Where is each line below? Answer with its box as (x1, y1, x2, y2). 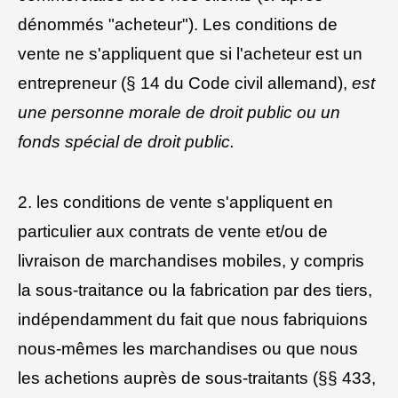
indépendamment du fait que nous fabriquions (18, 310, 368, 330)
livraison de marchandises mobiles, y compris (18, 251, 364, 271)
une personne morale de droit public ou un (18, 102, 340, 122)
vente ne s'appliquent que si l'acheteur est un (18, 44, 362, 63)
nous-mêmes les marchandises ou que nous (18, 339, 358, 359)
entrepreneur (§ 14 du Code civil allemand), (18, 73, 352, 92)
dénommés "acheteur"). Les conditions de (18, 14, 338, 34)
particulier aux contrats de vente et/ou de (18, 222, 328, 242)
